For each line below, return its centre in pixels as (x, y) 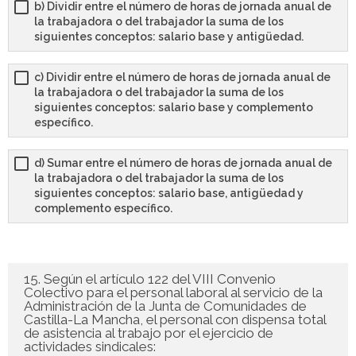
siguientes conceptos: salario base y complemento (174, 108)
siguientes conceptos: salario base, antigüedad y (169, 193)
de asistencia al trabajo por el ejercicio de (149, 333)
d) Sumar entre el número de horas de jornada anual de (183, 163)
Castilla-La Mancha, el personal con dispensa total (175, 320)
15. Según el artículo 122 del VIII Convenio (150, 279)
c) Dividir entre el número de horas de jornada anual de (182, 77)
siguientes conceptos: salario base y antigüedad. (169, 37)
